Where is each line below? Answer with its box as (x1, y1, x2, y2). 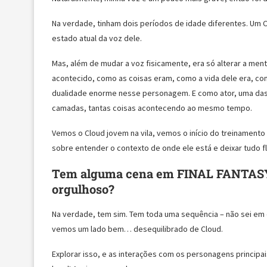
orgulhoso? (52, 181, 114, 197)
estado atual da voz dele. (52, 32, 142, 44)
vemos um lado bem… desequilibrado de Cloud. (52, 223, 223, 234)
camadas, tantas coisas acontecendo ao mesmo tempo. (52, 102, 252, 113)
